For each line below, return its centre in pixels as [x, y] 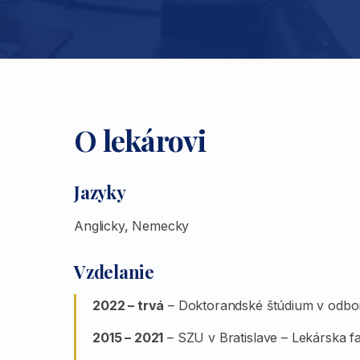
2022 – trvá [129, 305]
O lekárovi [140, 140]
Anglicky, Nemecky [132, 226]
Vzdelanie [115, 272]
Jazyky [100, 192]
